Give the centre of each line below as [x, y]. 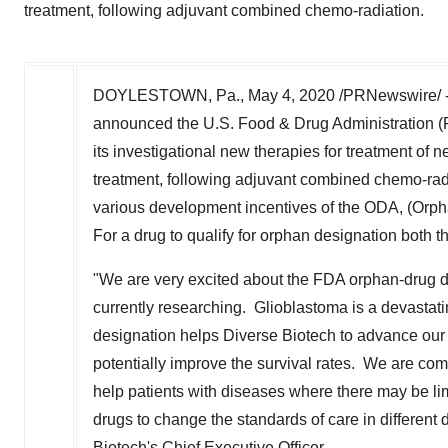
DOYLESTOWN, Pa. [166, 95]
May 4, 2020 [291, 95]
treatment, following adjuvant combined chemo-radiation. [224, 10]
